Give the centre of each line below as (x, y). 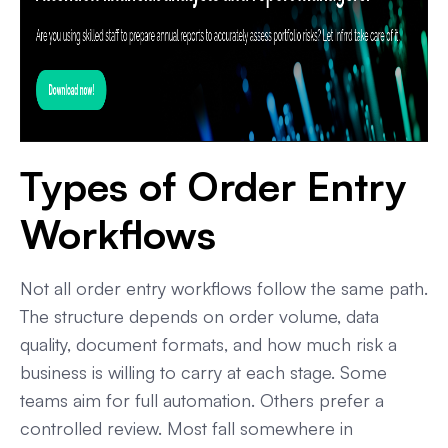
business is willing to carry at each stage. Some (203, 371)
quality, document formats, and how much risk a (208, 343)
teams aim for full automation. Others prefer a (202, 399)
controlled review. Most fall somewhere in (186, 427)
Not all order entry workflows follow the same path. (224, 287)
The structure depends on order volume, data (199, 315)
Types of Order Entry (213, 185)
